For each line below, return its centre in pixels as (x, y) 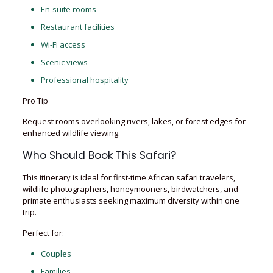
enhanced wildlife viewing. (71, 133)
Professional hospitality (84, 80)
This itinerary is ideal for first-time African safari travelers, (129, 177)
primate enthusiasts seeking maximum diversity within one (131, 200)
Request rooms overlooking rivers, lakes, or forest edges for (134, 121)
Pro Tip (35, 101)
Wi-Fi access (63, 44)
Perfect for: (43, 233)
